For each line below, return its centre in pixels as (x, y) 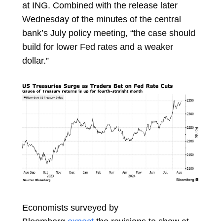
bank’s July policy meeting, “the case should (109, 33)
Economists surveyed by (70, 207)
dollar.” (35, 61)
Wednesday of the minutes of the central (101, 19)
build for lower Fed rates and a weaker (97, 47)
